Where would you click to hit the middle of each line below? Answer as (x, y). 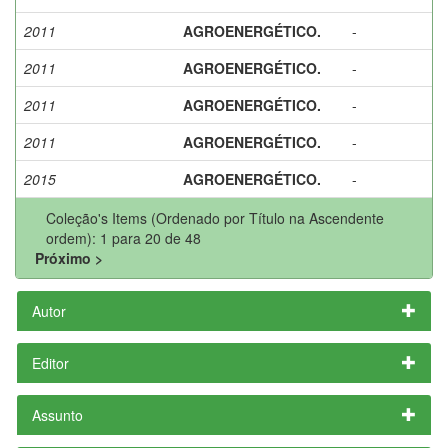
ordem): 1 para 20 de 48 (123, 237)
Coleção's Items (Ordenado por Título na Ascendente (215, 217)
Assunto (57, 414)
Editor (50, 362)
